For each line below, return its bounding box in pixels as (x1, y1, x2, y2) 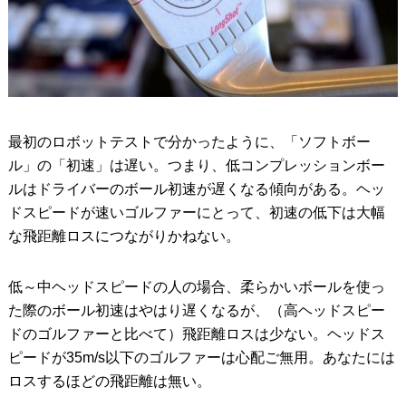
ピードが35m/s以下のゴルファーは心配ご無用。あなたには (7, 350, 395, 366)
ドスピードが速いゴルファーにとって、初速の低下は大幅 (7, 205, 385, 221)
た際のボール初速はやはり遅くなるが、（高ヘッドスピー (7, 303, 385, 319)
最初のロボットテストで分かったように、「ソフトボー (7, 134, 371, 150)
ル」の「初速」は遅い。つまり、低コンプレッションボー (7, 158, 385, 174)
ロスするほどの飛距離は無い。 (7, 373, 211, 390)
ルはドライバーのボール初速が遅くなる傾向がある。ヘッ (7, 181, 385, 198)
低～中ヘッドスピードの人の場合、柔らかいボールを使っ (7, 279, 385, 295)
